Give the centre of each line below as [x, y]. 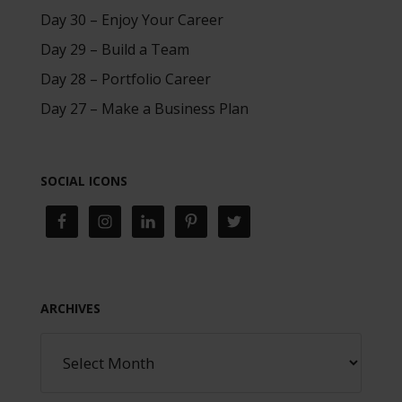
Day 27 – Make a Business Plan [144, 108]
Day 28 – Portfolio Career [125, 79]
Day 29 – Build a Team [114, 49]
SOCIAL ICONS [83, 180]
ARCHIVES [70, 308]
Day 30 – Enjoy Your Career [131, 19]
